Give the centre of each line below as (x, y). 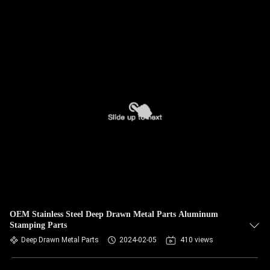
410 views (197, 240)
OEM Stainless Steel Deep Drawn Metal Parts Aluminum (114, 214)
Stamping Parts (38, 225)
